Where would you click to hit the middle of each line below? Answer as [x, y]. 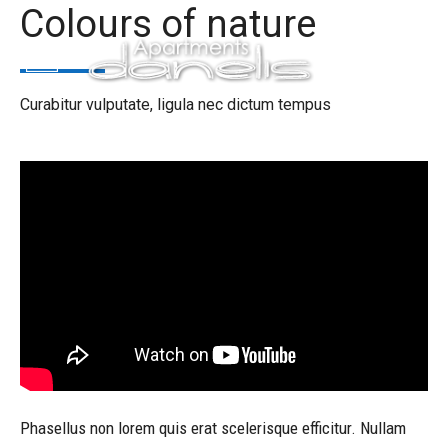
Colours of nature [168, 24]
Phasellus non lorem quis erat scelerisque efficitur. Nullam [213, 427]
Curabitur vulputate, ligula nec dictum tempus [175, 104]
